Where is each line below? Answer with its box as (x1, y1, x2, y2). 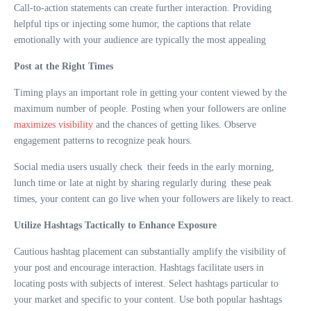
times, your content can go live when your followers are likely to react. (14, 194, 294, 205)
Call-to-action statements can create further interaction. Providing (14, 3, 271, 14)
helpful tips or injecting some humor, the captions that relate (14, 19, 251, 30)
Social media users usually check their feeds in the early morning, (14, 162, 274, 173)
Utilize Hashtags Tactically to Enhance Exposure (14, 220, 217, 231)
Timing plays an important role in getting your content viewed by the (14, 87, 287, 99)
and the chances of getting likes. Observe (93, 119, 256, 131)
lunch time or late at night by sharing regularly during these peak (14, 178, 271, 189)
